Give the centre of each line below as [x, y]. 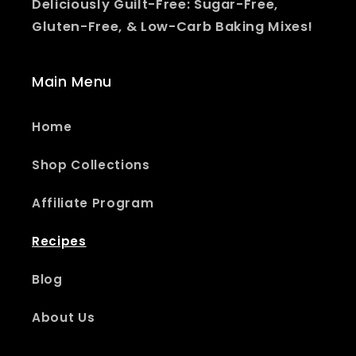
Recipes [59, 241]
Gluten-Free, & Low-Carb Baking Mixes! [172, 26]
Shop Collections [91, 164]
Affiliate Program [93, 203]
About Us [64, 317]
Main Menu [72, 81]
